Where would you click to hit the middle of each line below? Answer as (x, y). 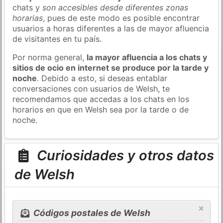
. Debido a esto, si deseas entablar (102, 78)
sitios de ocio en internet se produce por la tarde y (111, 67)
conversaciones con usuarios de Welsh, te (91, 88)
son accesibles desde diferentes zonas (115, 7)
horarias (28, 18)
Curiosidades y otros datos (123, 156)
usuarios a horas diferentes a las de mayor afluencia (111, 28)
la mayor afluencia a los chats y (147, 57)
